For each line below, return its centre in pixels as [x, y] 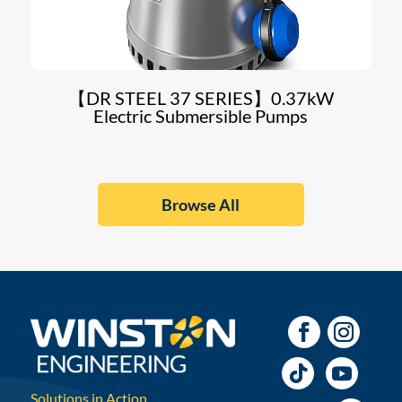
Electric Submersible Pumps [201, 115]
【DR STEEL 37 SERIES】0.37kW [201, 97]
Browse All [201, 204]
